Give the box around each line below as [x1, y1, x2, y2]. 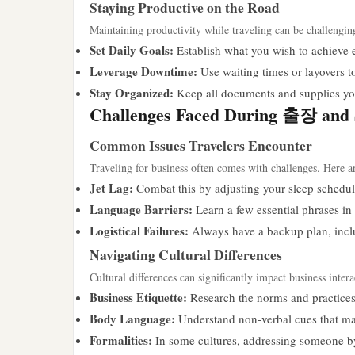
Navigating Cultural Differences [90, 244, 282, 265]
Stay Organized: [90, 84, 174, 101]
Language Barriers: [90, 200, 193, 218]
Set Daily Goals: [90, 41, 174, 59]
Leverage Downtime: [90, 63, 197, 80]
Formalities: [90, 331, 152, 349]
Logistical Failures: [90, 222, 189, 239]
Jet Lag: [90, 179, 133, 197]
